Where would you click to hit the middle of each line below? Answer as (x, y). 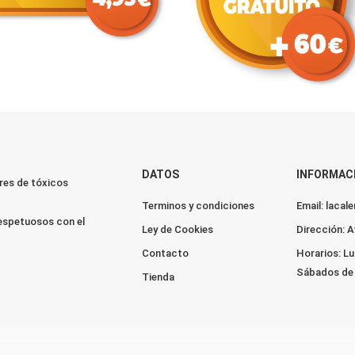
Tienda (158, 277)
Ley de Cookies (177, 229)
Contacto (165, 253)
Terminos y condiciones (198, 205)
